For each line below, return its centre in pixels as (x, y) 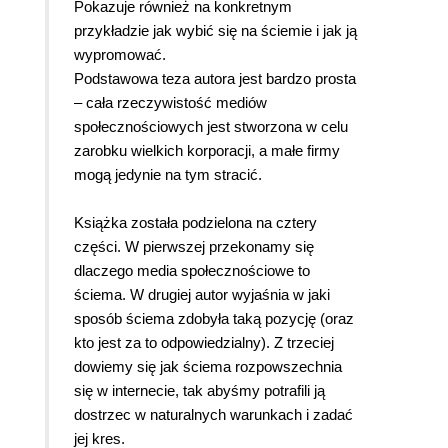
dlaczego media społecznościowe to (192, 271)
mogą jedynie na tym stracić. (168, 175)
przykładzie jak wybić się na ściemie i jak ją (215, 31)
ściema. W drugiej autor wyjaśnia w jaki (202, 295)
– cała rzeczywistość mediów (170, 103)
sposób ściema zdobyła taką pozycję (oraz (214, 319)
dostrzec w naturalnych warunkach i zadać (213, 415)
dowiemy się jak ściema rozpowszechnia (208, 367)
